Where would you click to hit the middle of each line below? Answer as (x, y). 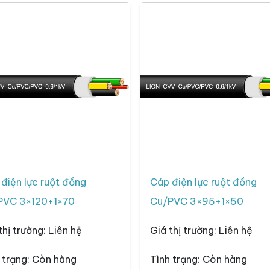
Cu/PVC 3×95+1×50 (197, 202)
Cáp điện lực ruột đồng (203, 182)
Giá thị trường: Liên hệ (201, 231)
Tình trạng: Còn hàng (199, 259)
